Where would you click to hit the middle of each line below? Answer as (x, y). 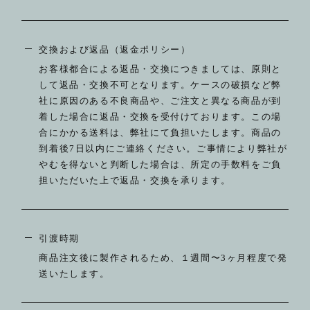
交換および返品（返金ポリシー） (115, 49)
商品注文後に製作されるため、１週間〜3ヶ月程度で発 (163, 258)
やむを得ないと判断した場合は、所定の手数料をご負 (160, 164)
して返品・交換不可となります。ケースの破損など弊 (160, 85)
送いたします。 (74, 274)
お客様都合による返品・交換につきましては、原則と (160, 69)
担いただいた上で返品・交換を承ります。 (135, 180)
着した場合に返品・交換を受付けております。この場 (160, 117)
